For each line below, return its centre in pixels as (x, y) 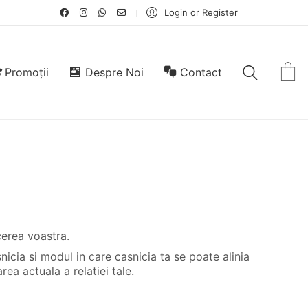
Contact (201, 72)
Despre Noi (115, 72)
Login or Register (201, 12)
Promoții (27, 72)
